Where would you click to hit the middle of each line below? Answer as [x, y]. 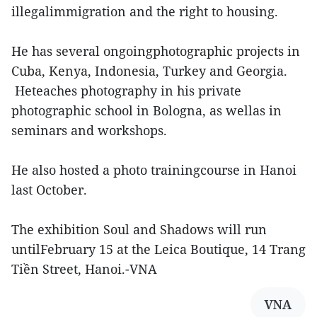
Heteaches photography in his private [126, 91]
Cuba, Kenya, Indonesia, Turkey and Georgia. [149, 71]
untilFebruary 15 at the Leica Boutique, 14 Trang [158, 249]
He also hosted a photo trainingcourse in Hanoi [154, 170]
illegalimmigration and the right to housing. [145, 12]
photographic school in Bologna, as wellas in [146, 111]
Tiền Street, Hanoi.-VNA [84, 269]
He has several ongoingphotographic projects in [156, 51]
